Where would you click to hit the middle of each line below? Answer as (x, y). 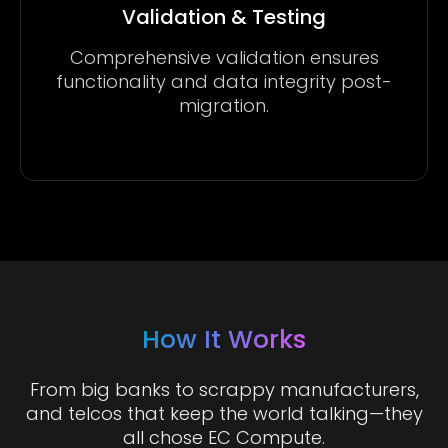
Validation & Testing (224, 17)
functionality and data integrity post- (224, 81)
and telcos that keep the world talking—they (224, 413)
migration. (224, 105)
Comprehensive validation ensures (224, 57)
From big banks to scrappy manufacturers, (224, 389)
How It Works (224, 339)
